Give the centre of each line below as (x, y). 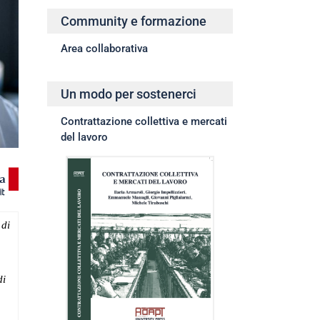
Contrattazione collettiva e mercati (144, 122)
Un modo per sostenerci (129, 94)
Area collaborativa (104, 49)
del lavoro (84, 137)
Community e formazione (134, 21)
